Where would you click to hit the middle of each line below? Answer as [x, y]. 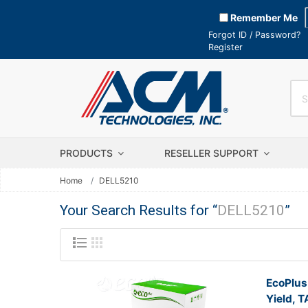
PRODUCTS [88, 153]
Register [225, 47]
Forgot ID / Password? [254, 35]
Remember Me [263, 17]
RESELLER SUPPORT [213, 153]
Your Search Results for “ [139, 210]
